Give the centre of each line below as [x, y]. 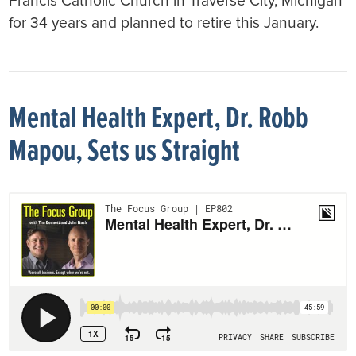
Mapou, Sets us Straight [125, 152]
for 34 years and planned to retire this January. [164, 23]
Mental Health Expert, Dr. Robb [159, 119]
